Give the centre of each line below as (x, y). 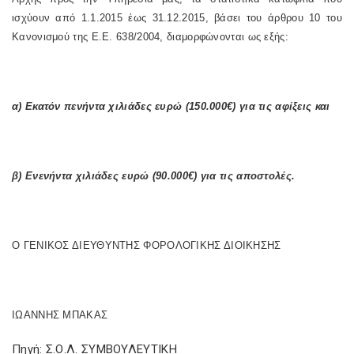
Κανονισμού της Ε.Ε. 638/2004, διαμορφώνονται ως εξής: (150, 37)
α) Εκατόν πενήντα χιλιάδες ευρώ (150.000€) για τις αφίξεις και (171, 106)
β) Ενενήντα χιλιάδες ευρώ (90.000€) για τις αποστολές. (154, 176)
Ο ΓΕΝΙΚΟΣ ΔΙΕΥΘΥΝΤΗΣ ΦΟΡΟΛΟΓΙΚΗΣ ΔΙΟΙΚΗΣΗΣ (147, 245)
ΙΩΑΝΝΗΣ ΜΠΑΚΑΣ (60, 315)
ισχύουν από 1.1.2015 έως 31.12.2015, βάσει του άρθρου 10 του (177, 18)
